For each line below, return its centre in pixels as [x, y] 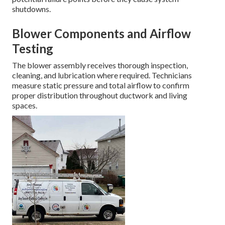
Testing [33, 49]
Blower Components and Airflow [101, 34]
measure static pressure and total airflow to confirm [101, 85]
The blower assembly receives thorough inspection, [100, 65]
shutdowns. [31, 9]
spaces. [25, 105]
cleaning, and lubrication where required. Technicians [102, 75]
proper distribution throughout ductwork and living [100, 95]
